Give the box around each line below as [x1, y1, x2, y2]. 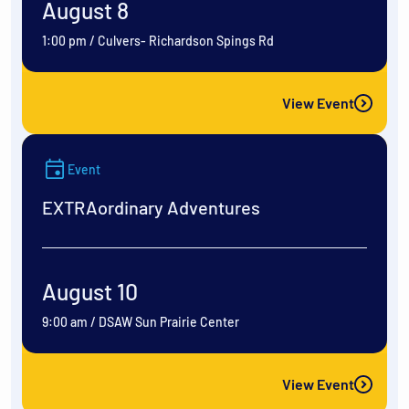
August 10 [42, 278, 138, 306]
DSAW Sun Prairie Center [99, 314, 239, 330]
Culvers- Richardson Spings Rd [98, 33, 274, 49]
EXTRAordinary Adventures [42, 196, 260, 219]
